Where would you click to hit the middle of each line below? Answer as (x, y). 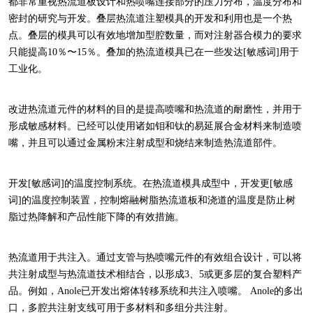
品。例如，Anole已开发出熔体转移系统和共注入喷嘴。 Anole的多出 (156, 291)
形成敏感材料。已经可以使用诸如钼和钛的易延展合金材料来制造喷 (155, 126)
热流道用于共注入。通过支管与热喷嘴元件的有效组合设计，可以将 (155, 257)
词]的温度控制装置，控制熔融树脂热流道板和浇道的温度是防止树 (152, 200)
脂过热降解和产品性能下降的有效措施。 (96, 217)
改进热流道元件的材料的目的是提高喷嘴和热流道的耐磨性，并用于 (155, 109)
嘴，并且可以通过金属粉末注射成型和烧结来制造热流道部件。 (145, 143)
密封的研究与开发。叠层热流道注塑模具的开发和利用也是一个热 (150, 19)
